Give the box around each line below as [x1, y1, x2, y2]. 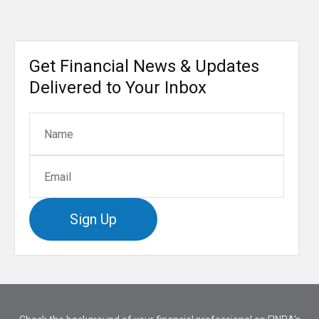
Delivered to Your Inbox [29, 78, 206, 98]
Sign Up [70, 211, 117, 229]
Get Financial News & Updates [29, 56, 259, 77]
